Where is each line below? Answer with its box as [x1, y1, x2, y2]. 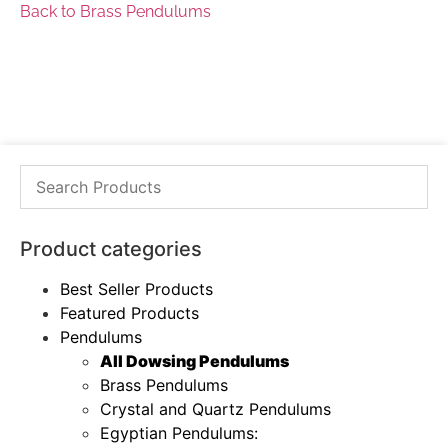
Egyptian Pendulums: [100, 422, 258, 443]
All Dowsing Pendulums [100, 350, 289, 371]
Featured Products [60, 302, 199, 323]
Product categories [20, 236, 202, 261]
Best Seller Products [60, 278, 213, 299]
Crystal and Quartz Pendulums [100, 398, 331, 419]
